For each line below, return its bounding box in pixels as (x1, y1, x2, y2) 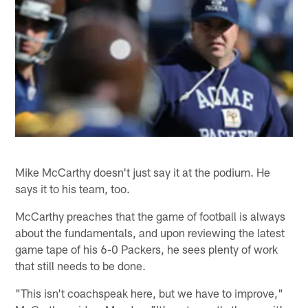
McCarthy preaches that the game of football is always (15, 208, 286, 223)
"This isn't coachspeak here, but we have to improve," (15, 285, 284, 300)
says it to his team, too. (15, 181, 131, 195)
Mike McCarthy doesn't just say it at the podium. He (15, 164, 271, 179)
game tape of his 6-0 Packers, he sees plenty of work (15, 241, 278, 256)
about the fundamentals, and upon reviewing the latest (15, 225, 285, 239)
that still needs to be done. (15, 258, 146, 272)
